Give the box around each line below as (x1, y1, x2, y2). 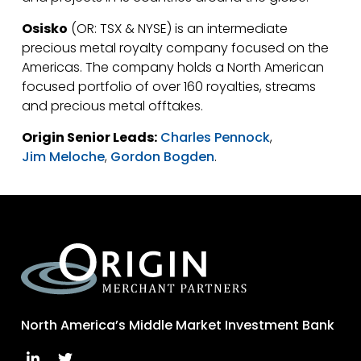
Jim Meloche (21, 147, 105, 166)
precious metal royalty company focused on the (21, 39, 329, 57)
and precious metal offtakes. (21, 97, 203, 115)
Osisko (21, 19, 68, 38)
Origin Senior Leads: (21, 128, 157, 147)
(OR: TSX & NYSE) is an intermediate (67, 19, 288, 38)
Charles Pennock (160, 128, 270, 147)
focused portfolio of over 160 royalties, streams (21, 77, 316, 96)
